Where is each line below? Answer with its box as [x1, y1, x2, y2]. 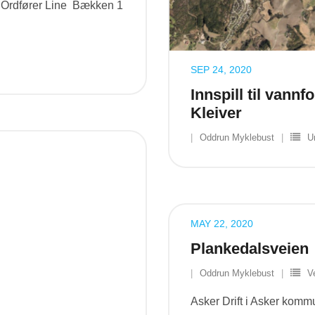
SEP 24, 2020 [191, 63, 252, 75]
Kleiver [191, 103, 242, 122]
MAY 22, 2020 [191, 217, 253, 229]
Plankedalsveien [191, 239, 309, 257]
